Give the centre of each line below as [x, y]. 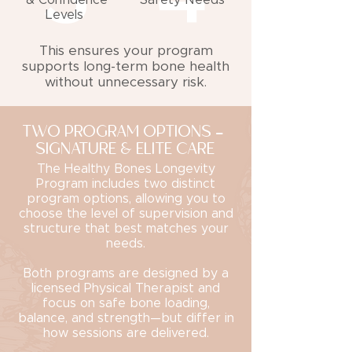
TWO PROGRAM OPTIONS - [126, 132]
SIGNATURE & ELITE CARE [126, 149]
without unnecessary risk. [126, 82]
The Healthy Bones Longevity [126, 169]
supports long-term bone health [126, 66]
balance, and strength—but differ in [126, 318]
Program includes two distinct [126, 184]
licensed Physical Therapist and [126, 288]
